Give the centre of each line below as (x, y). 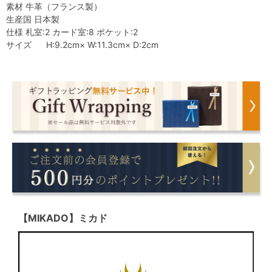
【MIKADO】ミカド (63, 218)
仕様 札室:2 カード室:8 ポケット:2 (72, 32)
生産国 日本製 (33, 19)
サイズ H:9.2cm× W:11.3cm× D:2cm (82, 44)
